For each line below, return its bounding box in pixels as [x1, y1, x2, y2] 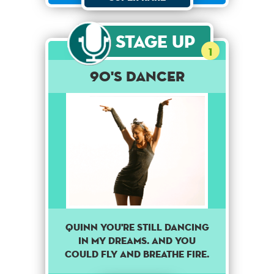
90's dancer [89, 67, 185, 86]
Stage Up [115, 31, 195, 53]
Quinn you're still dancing [65, 220, 209, 234]
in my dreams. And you [78, 234, 196, 247]
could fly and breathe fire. [65, 247, 209, 261]
